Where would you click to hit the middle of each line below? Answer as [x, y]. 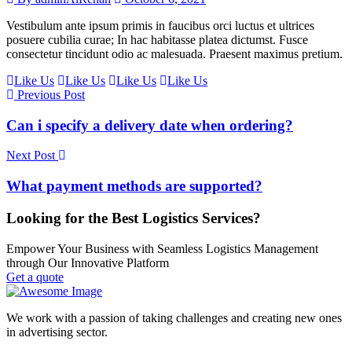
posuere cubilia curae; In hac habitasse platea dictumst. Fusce [157, 40]
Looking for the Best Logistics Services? [134, 218]
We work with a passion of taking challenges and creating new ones [174, 317]
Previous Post [49, 95]
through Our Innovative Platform [88, 262]
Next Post [32, 156]
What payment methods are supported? [134, 186]
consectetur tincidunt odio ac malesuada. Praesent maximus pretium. [174, 54]
